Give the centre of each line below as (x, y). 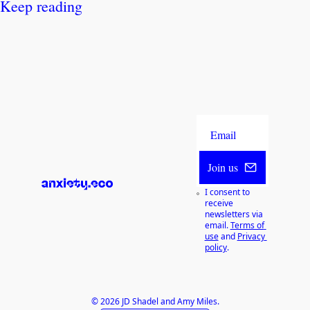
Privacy (251, 237)
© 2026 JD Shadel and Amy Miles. (155, 302)
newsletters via (234, 215)
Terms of (247, 226)
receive (219, 203)
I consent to (227, 192)
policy (216, 248)
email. (216, 226)
